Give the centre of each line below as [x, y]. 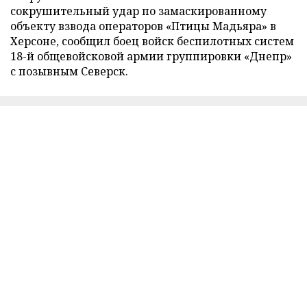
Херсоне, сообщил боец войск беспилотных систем [152, 41]
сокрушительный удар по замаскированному [138, 11]
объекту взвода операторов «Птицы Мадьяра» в [143, 26]
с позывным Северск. [69, 71]
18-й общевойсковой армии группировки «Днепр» [151, 56]
